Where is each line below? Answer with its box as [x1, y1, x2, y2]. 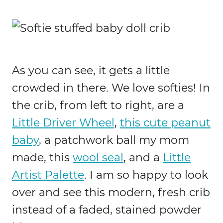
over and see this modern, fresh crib [12, 186, 210, 200]
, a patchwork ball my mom [39, 133, 189, 147]
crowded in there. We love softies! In [12, 81, 210, 95]
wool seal [73, 151, 123, 165]
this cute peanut [120, 116, 211, 130]
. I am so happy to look [84, 168, 208, 182]
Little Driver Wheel [12, 116, 114, 130]
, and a [123, 151, 163, 165]
